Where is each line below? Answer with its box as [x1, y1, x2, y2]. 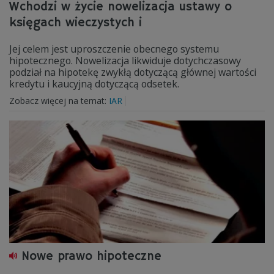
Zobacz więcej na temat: [9, 95, 109, 106]
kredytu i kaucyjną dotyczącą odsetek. [9, 77, 179, 91]
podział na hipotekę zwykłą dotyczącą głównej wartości [9, 65, 256, 79]
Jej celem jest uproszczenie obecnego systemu [9, 42, 219, 56]
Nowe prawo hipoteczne [21, 249, 161, 264]
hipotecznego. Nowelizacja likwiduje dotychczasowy [9, 54, 241, 67]
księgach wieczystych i [9, 15, 142, 31]
